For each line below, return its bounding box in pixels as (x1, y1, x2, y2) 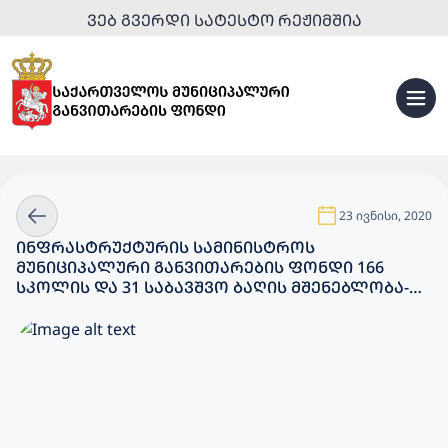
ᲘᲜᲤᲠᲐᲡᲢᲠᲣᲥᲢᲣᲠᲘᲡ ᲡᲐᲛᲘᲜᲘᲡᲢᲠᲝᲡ (16, 236, 315, 258)
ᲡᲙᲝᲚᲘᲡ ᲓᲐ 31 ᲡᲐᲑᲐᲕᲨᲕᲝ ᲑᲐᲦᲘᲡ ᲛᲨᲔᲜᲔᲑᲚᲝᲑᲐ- (16, 276, 409, 298)
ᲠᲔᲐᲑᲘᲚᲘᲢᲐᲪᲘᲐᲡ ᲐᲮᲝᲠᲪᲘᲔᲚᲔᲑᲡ (16, 296, 296, 318)
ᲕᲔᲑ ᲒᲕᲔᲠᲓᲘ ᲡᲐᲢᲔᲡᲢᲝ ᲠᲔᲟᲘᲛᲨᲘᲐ (86, 9, 362, 31)
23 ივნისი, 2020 (339, 207, 432, 224)
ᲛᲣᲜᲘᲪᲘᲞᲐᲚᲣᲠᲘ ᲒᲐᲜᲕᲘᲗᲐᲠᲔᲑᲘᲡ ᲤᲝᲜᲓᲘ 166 (16, 256, 384, 278)
